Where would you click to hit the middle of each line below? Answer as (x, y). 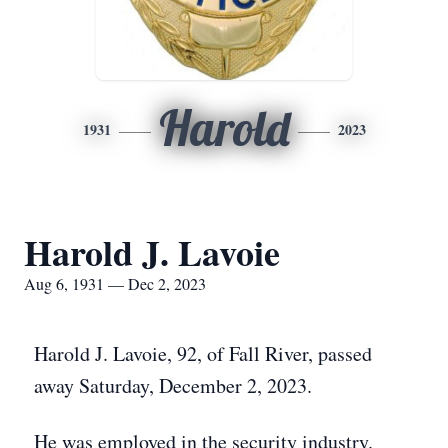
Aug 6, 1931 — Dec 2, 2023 (115, 283)
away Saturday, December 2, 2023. (173, 385)
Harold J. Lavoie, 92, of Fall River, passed (203, 353)
